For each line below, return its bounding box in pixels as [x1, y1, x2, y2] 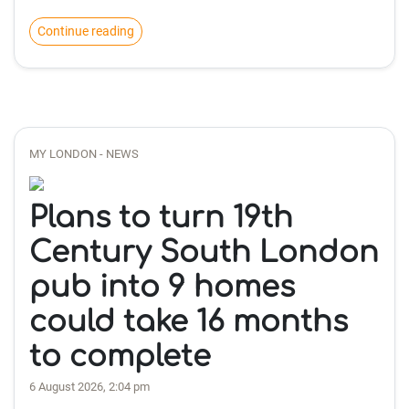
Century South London [29, 236, 379, 268]
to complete [29, 341, 211, 372]
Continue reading [37, 24, 134, 38]
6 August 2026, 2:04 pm [29, 380, 150, 393]
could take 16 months [29, 306, 348, 338]
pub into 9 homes [29, 271, 295, 303]
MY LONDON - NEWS [29, 147, 139, 161]
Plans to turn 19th [29, 202, 293, 234]
